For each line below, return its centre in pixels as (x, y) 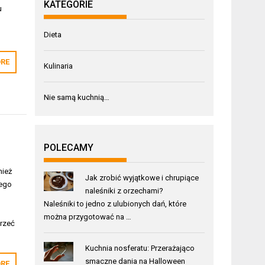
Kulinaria (59, 66)
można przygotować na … (88, 216)
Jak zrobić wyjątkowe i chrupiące (142, 177)
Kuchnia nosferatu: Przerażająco (140, 248)
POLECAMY (69, 147)
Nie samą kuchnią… (77, 97)
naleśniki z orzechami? (124, 190)
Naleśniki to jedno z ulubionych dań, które (115, 203)
